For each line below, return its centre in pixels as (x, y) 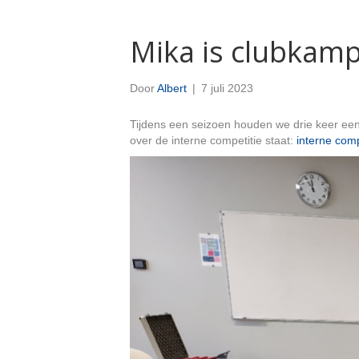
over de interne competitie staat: (213, 140)
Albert (172, 88)
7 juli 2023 (227, 88)
